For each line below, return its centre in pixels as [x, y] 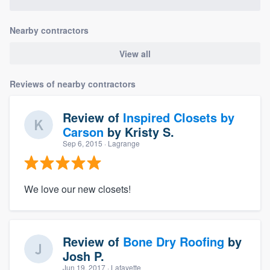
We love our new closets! [77, 189]
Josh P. [83, 256]
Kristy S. [149, 131]
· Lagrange [121, 143]
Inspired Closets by [179, 117]
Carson [83, 131]
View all [135, 53]
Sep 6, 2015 [83, 143]
